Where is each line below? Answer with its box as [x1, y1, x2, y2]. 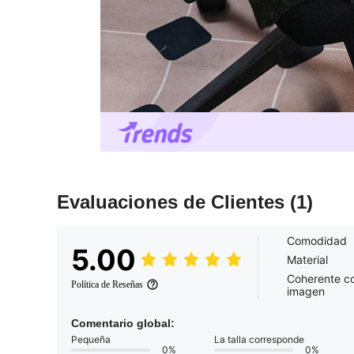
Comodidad [287, 234, 347, 248]
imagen [287, 284, 325, 299]
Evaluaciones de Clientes [57, 191, 290, 213]
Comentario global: [71, 317, 175, 330]
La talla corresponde [214, 333, 304, 346]
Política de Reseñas [71, 279, 143, 291]
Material [287, 253, 328, 267]
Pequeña [71, 333, 111, 346]
